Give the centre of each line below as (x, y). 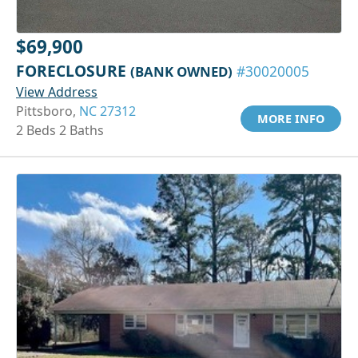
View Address (57, 91)
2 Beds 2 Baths (60, 130)
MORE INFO (291, 118)
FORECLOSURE (73, 70)
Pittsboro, (48, 111)
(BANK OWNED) (181, 71)
